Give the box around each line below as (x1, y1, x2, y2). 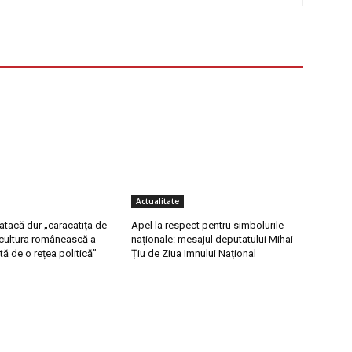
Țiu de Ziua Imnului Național (131, 247, 257, 260)
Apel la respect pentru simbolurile (131, 219, 284, 232)
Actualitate (136, 196, 180, 207)
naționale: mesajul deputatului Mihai (131, 233, 294, 246)
